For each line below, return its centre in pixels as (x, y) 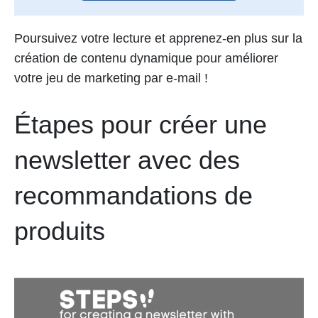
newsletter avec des (127, 160)
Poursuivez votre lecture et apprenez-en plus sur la (158, 38)
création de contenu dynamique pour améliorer (146, 58)
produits (60, 231)
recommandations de (133, 195)
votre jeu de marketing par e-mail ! (111, 78)
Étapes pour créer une (141, 124)
